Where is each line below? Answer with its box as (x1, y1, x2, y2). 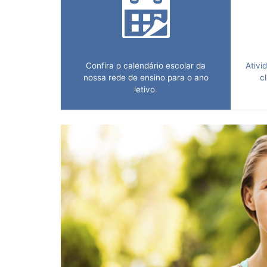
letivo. (134, 84, 157, 94)
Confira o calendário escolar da (86, 60, 206, 70)
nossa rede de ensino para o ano (83, 72, 209, 82)
